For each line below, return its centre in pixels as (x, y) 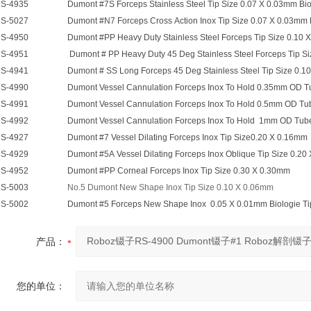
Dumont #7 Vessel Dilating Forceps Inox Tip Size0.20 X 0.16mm (187, 137)
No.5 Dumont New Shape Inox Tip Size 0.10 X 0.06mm (170, 187)
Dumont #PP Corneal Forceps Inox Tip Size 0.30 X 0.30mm (179, 171)
